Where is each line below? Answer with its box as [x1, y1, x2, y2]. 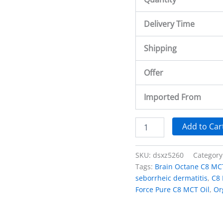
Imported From [144, 91, 201, 103]
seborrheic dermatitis [135, 173, 208, 183]
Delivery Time [144, 18, 195, 29]
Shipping [144, 42, 177, 54]
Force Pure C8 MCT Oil [135, 184, 210, 194]
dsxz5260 [153, 150, 184, 160]
